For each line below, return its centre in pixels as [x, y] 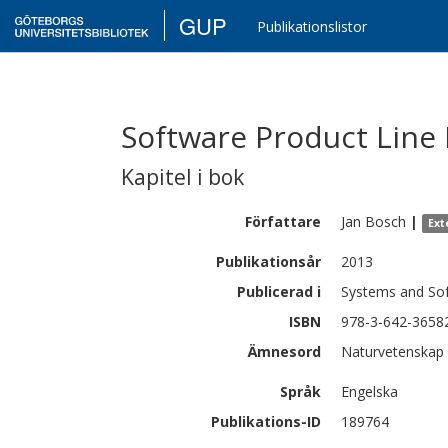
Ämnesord [284, 351]
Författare [283, 221]
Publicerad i [279, 291]
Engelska [369, 391]
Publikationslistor [312, 26]
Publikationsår [268, 261]
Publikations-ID [266, 421]
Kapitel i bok [182, 177]
